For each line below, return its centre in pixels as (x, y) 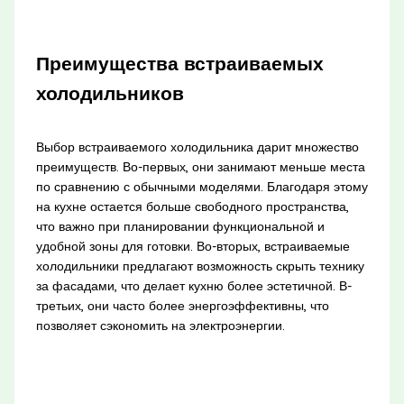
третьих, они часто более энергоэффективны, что (182, 305)
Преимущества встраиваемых (179, 64)
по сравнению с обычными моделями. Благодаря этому (202, 186)
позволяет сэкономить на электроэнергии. (160, 325)
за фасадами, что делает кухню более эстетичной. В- (193, 285)
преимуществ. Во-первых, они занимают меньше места (200, 166)
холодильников (110, 93)
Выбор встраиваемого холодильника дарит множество (197, 147)
